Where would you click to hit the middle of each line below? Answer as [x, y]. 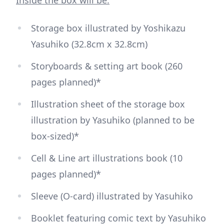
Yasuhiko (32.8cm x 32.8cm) [89, 44]
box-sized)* [55, 136]
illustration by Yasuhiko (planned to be [113, 120]
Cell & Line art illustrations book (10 [107, 158]
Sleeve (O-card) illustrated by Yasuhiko [112, 196]
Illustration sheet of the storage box [108, 104]
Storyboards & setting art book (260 [107, 66]
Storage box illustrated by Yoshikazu [108, 28]
